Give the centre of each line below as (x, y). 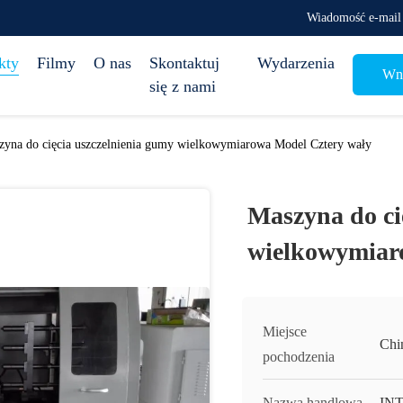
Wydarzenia (296, 63)
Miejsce (285, 331)
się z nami (183, 86)
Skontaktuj (184, 63)
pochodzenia (299, 357)
